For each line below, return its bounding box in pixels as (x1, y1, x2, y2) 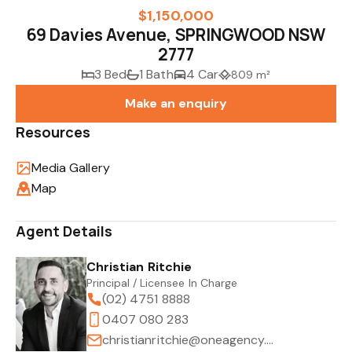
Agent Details (16, 222, 113, 240)
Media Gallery (31, 159, 110, 176)
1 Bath (139, 66, 174, 82)
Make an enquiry (124, 95, 228, 112)
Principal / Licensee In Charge (86, 276, 237, 290)
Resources (16, 123, 91, 141)
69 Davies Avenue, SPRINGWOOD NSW (27, 24, 325, 46)
